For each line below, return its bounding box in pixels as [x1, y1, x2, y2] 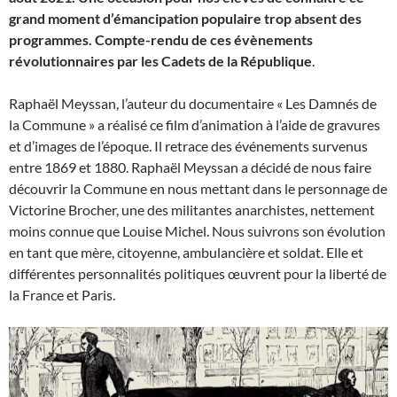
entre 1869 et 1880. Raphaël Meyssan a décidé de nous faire [9, 159, 371, 176]
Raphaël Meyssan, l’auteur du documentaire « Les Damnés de [9, 95, 377, 113]
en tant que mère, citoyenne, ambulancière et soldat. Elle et [9, 244, 363, 261]
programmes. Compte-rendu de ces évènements [9, 31, 313, 49]
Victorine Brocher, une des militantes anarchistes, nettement [9, 201, 375, 219]
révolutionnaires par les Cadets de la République [9, 52, 312, 70]
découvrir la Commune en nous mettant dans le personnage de [9, 180, 387, 198]
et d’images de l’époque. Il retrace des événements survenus [9, 137, 368, 155]
